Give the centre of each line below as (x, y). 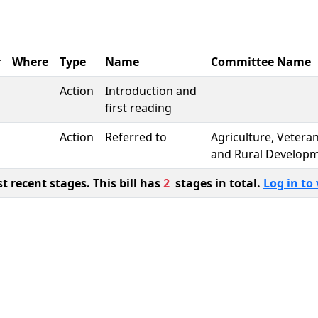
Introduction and (151, 91)
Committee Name (261, 62)
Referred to (136, 137)
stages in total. (216, 183)
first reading (138, 108)
